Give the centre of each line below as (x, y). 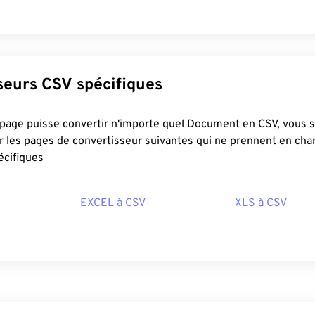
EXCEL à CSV (113, 203)
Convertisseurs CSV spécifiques (102, 85)
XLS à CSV (261, 203)
